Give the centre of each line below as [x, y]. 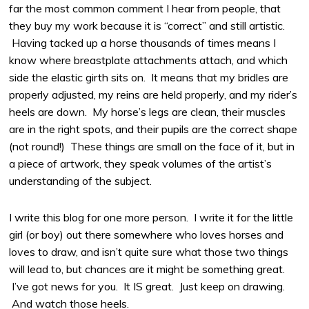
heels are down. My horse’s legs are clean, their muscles [148, 111]
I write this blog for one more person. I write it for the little [151, 218]
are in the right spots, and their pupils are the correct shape [153, 129]
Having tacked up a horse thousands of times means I [143, 42]
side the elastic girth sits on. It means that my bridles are [149, 77]
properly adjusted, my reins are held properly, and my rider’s [153, 94]
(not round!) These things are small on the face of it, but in [152, 146]
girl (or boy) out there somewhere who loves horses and [147, 235]
